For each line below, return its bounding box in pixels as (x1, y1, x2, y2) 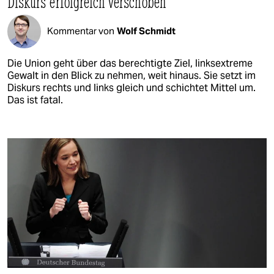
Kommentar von (47, 25, 114, 37)
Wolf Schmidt (117, 25, 176, 37)
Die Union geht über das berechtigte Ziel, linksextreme (7, 56, 253, 70)
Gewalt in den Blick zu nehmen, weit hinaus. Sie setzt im (7, 68, 256, 82)
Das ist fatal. (7, 93, 63, 106)
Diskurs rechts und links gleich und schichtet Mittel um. (7, 81, 256, 94)
